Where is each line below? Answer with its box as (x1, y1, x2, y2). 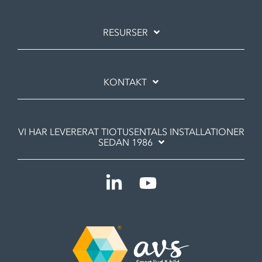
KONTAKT (104, 76, 147, 88)
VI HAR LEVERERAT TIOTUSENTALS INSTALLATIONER (18, 126, 244, 138)
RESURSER (102, 26, 148, 39)
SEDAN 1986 (98, 136, 153, 149)
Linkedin (123, 174, 158, 186)
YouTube (157, 174, 194, 186)
